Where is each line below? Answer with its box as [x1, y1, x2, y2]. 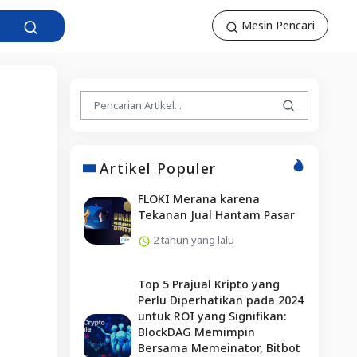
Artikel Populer [99, 158, 217, 178]
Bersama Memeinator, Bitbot [137, 339, 300, 355]
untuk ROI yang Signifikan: [137, 308, 287, 324]
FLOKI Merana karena [137, 190, 260, 206]
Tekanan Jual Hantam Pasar [137, 206, 295, 222]
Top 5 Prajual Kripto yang [137, 276, 280, 292]
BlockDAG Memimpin [137, 324, 255, 339]
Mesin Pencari [238, 18, 315, 33]
